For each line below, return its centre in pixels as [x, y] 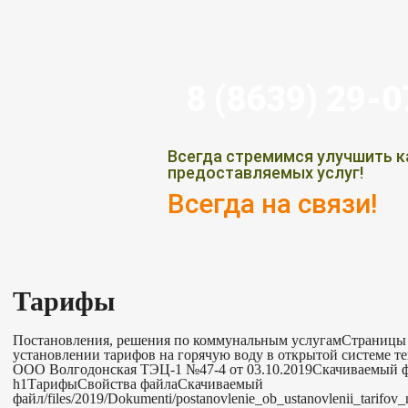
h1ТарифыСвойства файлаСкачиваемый [138, 384]
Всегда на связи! [272, 204]
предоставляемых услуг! [265, 173]
